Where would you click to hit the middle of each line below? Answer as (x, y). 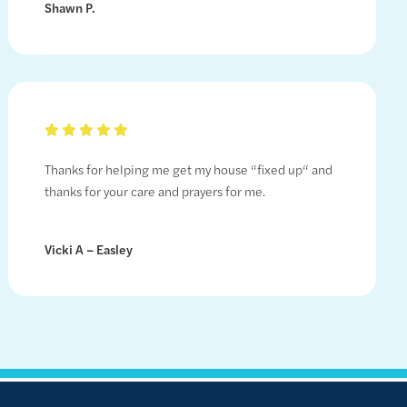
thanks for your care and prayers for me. (154, 191)
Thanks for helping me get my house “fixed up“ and (188, 169)
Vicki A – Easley (88, 249)
